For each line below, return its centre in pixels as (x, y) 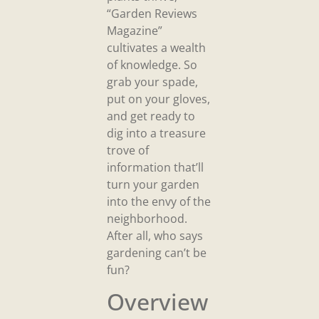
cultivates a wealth (156, 47)
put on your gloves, (158, 99)
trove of (128, 150)
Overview (157, 302)
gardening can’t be (157, 252)
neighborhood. (147, 218)
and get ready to (151, 116)
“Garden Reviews (152, 13)
